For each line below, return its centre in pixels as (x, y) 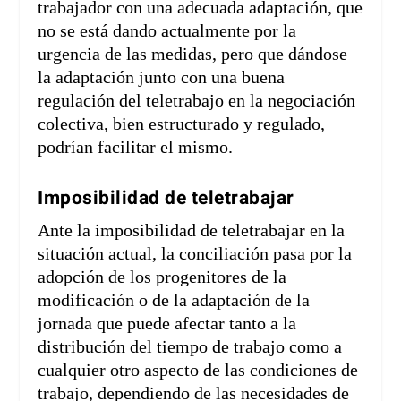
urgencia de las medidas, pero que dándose (193, 54)
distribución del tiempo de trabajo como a (190, 347)
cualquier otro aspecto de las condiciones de (198, 370)
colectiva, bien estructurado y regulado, (182, 124)
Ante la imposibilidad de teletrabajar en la (192, 230)
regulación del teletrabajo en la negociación (197, 101)
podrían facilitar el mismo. (136, 147)
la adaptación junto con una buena (162, 77)
